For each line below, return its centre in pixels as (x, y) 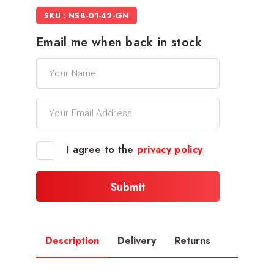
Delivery (137, 240)
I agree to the (102, 149)
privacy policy (170, 149)
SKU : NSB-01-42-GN (87, 15)
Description (72, 240)
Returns (192, 240)
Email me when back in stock (119, 42)
